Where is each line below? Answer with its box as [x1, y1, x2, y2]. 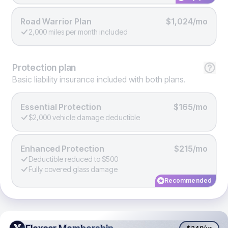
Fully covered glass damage [28, 165, 118, 174]
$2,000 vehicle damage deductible [28, 113, 140, 122]
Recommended [164, 177, 212, 184]
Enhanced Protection [20, 144, 104, 154]
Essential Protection [20, 102, 101, 112]
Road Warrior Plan [20, 16, 92, 26]
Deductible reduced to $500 [28, 155, 118, 163]
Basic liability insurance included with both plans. [12, 74, 186, 84]
